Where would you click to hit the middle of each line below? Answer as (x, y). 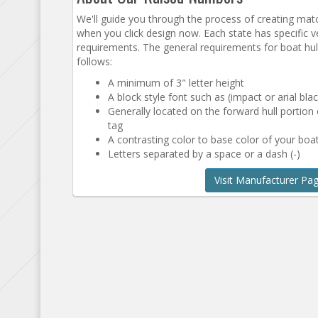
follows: (94, 61)
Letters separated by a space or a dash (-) (204, 154)
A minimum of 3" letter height (176, 83)
